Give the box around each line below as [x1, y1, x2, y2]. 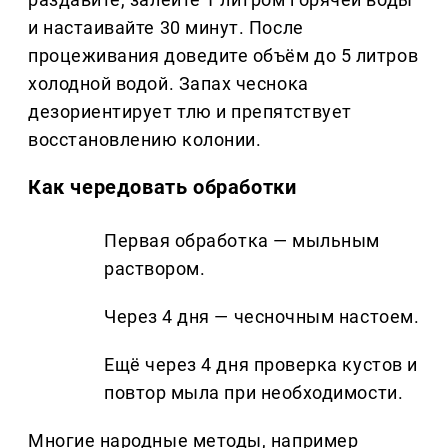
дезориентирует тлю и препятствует [28, 101, 352, 122]
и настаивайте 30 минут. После [28, 17, 304, 38]
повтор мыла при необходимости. [104, 381, 404, 403]
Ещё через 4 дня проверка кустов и [104, 353, 418, 375]
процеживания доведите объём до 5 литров [28, 45, 419, 66]
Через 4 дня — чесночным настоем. [104, 305, 420, 327]
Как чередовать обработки [28, 175, 297, 199]
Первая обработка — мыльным [104, 229, 381, 251]
